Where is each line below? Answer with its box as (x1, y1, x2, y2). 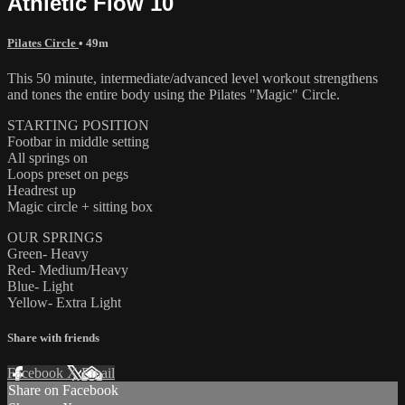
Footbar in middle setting (7, 133, 149, 149)
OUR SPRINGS (7, 229, 103, 245)
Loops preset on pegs (7, 165, 128, 182)
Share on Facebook (8, 382, 118, 399)
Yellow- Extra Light (7, 294, 121, 310)
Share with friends (7, 331, 99, 345)
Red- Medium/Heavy (7, 261, 128, 278)
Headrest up (7, 182, 76, 198)
